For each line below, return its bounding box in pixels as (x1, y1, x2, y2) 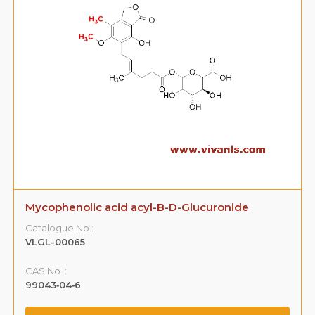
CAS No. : (25, 264, 67, 276)
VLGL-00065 (25, 236, 86, 247)
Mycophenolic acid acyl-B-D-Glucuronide (25, 200, 250, 214)
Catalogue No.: (25, 221, 94, 233)
